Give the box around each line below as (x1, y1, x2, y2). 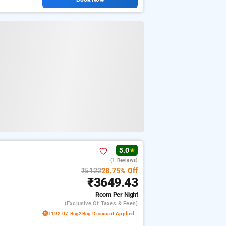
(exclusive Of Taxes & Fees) (64, 200, 138, 207)
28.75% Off (101, 166, 138, 175)
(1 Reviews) (110, 157, 138, 163)
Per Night (112, 190, 138, 198)
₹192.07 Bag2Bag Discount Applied (48, 210, 135, 217)
